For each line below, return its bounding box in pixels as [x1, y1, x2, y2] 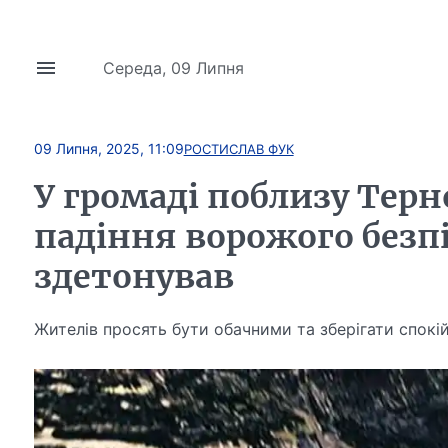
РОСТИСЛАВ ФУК [183, 140, 294, 157]
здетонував [33, 257, 234, 297]
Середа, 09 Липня [102, 58, 244, 78]
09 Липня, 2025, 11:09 [33, 140, 184, 157]
